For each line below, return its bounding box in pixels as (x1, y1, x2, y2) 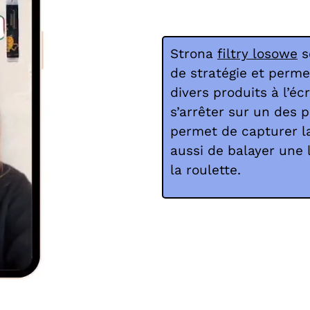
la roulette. (170, 162, 241, 179)
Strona (170, 46, 217, 62)
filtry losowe (217, 46, 298, 62)
